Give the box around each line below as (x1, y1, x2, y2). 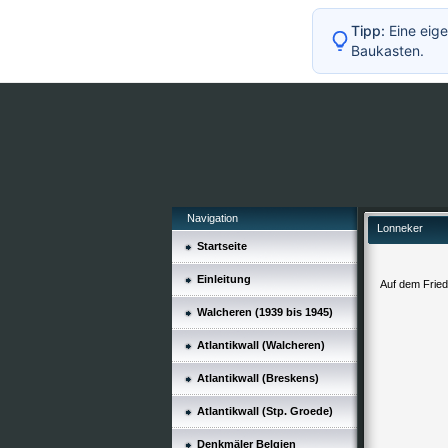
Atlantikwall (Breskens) (197, 372, 319, 384)
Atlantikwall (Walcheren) (197, 339, 325, 351)
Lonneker (377, 222, 423, 234)
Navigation (187, 212, 238, 224)
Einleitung (197, 273, 251, 285)
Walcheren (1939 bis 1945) (197, 306, 333, 318)
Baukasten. (351, 42, 424, 59)
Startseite (197, 240, 247, 252)
